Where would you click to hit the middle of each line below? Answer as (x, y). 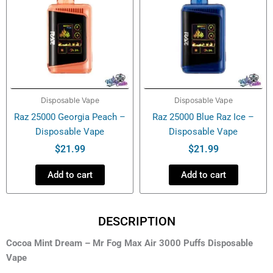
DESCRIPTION (136, 222)
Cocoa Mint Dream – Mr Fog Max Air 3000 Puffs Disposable (129, 243)
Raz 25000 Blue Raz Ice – (203, 117)
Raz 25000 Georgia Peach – (70, 117)
